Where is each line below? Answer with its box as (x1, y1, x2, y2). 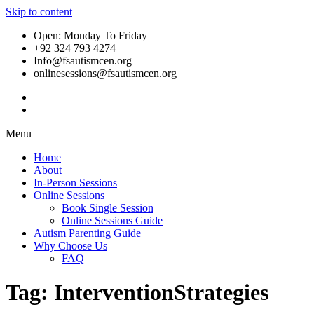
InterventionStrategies (54, 280, 268, 306)
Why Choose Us (34, 240, 107, 252)
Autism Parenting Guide (34, 227, 141, 239)
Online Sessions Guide (62, 214, 163, 226)
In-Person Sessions (34, 177, 117, 189)
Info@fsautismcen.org (34, 55, 132, 67)
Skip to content (6, 6, 72, 18)
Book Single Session (62, 202, 153, 214)
